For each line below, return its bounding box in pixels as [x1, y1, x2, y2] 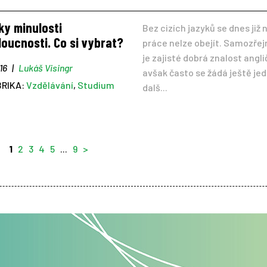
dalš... [142, 82, 167, 94]
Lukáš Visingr [18, 62, 73, 74]
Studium [77, 79, 114, 91]
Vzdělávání [26, 79, 73, 91]
